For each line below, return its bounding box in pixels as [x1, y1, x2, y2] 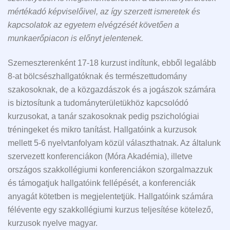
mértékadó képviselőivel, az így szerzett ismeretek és [8, 7, 200, 16]
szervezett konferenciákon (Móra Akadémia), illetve [8, 152, 193, 161]
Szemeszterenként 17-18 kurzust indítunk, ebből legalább [8, 59, 216, 68]
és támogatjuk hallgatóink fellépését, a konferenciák [8, 179, 196, 188]
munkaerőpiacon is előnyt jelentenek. [8, 33, 143, 43]
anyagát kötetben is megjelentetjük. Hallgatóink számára [8, 192, 213, 201]
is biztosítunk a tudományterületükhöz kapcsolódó [8, 99, 188, 108]
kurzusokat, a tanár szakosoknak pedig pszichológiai [8, 112, 199, 121]
